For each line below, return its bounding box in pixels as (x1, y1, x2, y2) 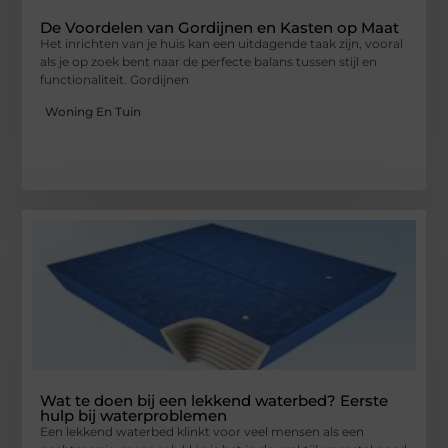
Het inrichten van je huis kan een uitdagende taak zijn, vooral (40, 36, 404, 52)
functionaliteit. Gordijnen (40, 72, 190, 88)
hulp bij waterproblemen (40, 406, 228, 426)
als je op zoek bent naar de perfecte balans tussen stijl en (40, 54, 378, 70)
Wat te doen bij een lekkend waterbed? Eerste (40, 391, 389, 411)
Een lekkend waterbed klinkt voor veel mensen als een (40, 424, 365, 440)
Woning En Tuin (45, 104, 142, 120)
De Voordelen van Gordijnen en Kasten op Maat (40, 18, 400, 38)
